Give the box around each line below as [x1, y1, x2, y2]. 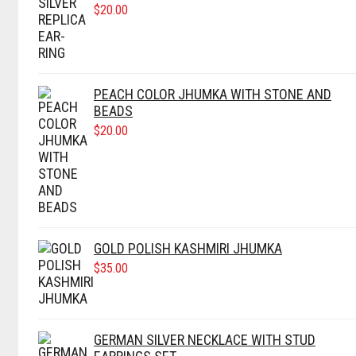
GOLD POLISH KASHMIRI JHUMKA [94, 240, 282, 257]
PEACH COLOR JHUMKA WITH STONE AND [94, 86, 331, 103]
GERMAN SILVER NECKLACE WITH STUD [94, 331, 315, 349]
